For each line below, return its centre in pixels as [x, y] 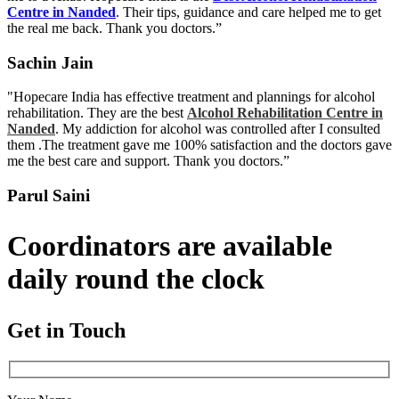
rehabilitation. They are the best [97, 113]
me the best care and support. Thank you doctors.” [148, 161]
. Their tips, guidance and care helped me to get [248, 12]
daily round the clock [136, 278]
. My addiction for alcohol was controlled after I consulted [218, 129]
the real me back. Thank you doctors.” [114, 28]
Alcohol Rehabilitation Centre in [285, 113]
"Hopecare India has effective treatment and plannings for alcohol [191, 97]
